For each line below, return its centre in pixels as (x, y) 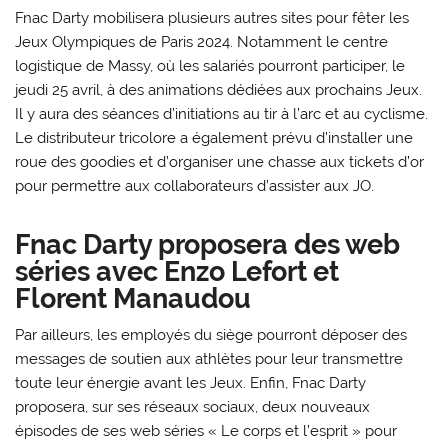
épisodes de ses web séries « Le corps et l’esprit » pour (206, 431)
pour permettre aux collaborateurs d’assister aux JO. (195, 186)
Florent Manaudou (133, 298)
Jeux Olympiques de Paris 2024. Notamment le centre (202, 42)
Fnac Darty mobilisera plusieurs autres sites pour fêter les (212, 18)
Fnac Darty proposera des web (208, 244)
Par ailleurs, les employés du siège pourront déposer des (211, 335)
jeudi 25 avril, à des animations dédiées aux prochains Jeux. (219, 90)
